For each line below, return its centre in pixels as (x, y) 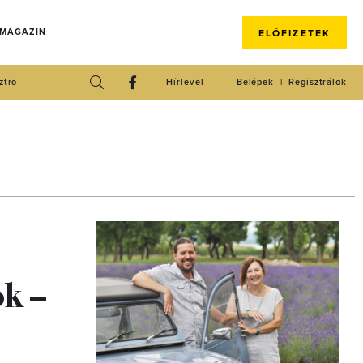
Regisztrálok (318, 82)
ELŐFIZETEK (294, 33)
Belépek (255, 82)
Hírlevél (185, 82)
